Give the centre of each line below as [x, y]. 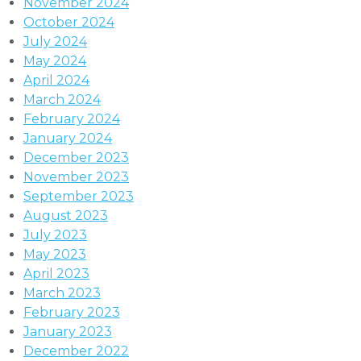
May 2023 [54, 254]
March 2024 [62, 99]
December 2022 [76, 351]
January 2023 [67, 331]
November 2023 [76, 176]
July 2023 [55, 234]
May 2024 [54, 60]
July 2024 [55, 41]
